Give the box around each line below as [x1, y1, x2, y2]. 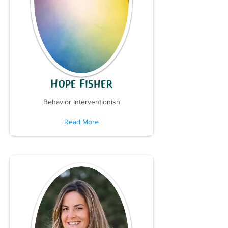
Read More [64, 118, 99, 126]
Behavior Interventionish [43, 98, 120, 106]
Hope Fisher [50, 77, 112, 90]
